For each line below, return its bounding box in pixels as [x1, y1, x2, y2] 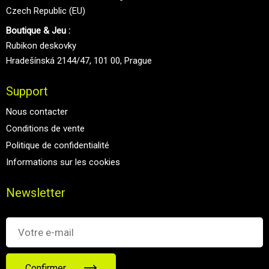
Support [6, 83, 48, 98]
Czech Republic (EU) [6, 5, 85, 16]
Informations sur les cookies [6, 156, 120, 168]
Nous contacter [6, 106, 68, 117]
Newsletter [6, 185, 65, 200]
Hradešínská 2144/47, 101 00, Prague [6, 55, 152, 66]
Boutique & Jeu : [6, 25, 70, 36]
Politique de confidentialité [6, 139, 109, 151]
